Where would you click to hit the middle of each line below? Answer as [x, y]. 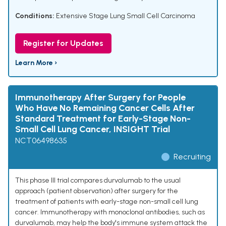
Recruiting [192, 157]
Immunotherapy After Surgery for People [100, 98]
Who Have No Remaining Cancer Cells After [105, 108]
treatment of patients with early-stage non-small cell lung [107, 202]
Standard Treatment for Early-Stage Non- [103, 119]
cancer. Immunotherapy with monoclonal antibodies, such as [110, 212]
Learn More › [36, 63]
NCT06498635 [41, 141]
